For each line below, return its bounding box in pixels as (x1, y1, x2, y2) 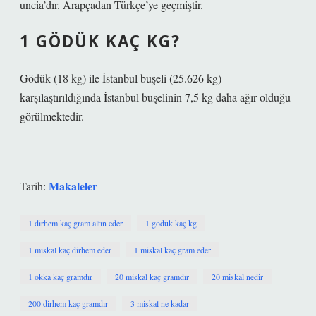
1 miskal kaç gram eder (134, 244, 211, 255)
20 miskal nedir (212, 271, 263, 282)
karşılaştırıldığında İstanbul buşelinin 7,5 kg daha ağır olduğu (20, 90, 291, 104)
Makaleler (49, 178, 97, 194)
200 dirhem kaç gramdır (28, 298, 108, 309)
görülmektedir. (20, 109, 84, 123)
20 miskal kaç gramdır (115, 271, 189, 282)
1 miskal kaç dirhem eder (28, 244, 111, 255)
